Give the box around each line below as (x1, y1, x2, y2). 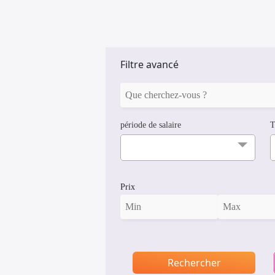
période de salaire (120, 120, 181, 130)
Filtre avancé (120, 58, 179, 72)
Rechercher (167, 256, 221, 270)
